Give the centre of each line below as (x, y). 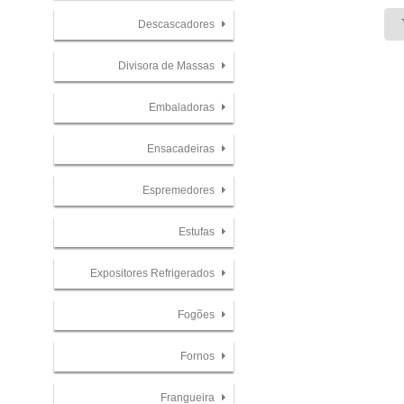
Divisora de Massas (167, 66)
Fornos (198, 356)
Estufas (197, 231)
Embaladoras (183, 107)
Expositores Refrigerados (153, 273)
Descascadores (177, 25)
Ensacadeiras (182, 148)
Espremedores (179, 190)
